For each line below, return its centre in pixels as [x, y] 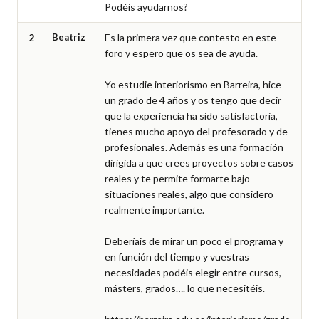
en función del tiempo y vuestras [177, 257]
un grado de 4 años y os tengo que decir [193, 100]
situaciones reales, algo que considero [189, 194]
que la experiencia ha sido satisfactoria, [191, 116]
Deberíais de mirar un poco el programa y [194, 241]
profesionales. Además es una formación [194, 147]
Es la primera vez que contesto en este [190, 37]
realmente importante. [155, 210]
